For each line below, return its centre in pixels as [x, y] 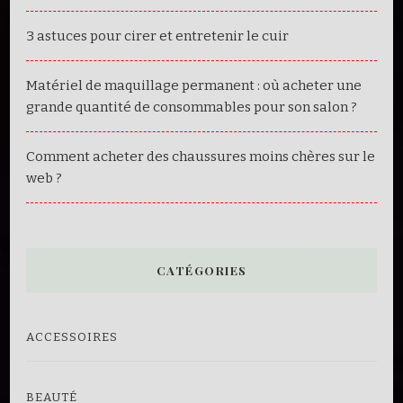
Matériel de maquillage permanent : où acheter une [194, 85]
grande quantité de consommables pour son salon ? [192, 107]
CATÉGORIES [201, 270]
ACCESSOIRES [72, 337]
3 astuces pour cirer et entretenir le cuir [157, 36]
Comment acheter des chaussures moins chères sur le [201, 156]
